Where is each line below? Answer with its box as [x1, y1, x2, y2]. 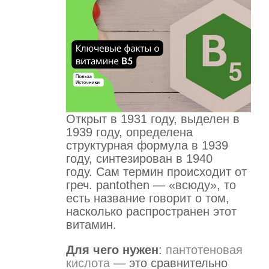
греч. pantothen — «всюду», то [66, 178, 236, 192]
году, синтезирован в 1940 [66, 151, 213, 165]
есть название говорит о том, [66, 191, 229, 205]
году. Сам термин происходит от [66, 165, 247, 178]
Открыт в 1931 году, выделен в [66, 112, 240, 125]
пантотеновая [166, 243, 243, 256]
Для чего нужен [66, 243, 159, 256]
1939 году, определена [66, 125, 193, 139]
